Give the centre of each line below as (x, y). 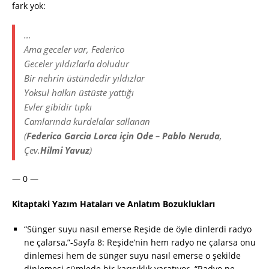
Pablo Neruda (191, 136)
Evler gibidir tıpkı (58, 107)
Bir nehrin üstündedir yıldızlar (84, 78)
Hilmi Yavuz (65, 150)
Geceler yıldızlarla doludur (77, 64)
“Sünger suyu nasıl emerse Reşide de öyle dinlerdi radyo (138, 229)
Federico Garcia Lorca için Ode (90, 136)
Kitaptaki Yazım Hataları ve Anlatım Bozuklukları (113, 204)
